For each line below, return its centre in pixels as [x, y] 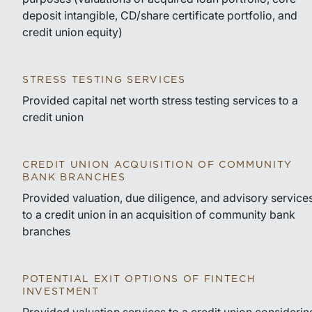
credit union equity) [72, 32]
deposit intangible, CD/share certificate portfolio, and [160, 15]
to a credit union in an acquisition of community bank [159, 214]
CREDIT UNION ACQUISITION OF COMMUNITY [158, 165]
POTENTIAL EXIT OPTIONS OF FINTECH [139, 279]
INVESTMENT [61, 292]
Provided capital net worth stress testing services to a [160, 100]
